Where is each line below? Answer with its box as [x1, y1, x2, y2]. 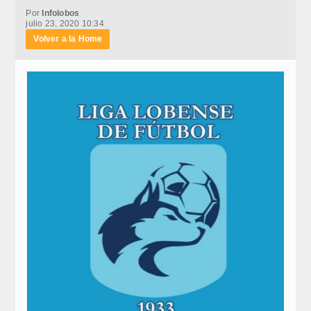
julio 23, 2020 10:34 [26, 18, 104, 28]
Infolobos [42, 8, 80, 18]
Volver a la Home [33, 33, 103, 44]
